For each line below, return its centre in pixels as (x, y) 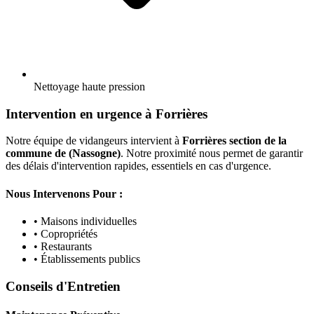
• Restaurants (63, 246)
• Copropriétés (66, 233)
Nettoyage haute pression (89, 86)
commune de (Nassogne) (63, 153)
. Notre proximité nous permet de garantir (212, 153)
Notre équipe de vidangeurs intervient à (94, 141)
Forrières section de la (234, 141)
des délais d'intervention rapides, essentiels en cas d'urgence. (138, 166)
